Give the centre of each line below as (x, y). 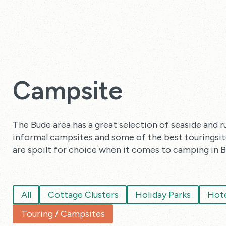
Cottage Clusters (83, 194)
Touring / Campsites (63, 214)
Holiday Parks (163, 194)
